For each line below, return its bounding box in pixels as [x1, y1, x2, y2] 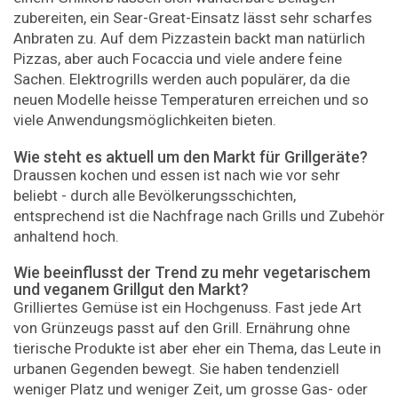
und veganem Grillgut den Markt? [13, 280, 249, 299]
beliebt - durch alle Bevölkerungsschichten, [13, 186, 296, 204]
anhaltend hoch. [13, 227, 119, 245]
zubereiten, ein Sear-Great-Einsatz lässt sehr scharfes [13, 9, 372, 28]
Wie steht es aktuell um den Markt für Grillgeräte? [13, 147, 368, 166]
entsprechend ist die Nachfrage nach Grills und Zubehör [13, 206, 385, 225]
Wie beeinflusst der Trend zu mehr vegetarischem [13, 263, 370, 283]
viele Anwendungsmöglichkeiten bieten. [13, 111, 276, 130]
